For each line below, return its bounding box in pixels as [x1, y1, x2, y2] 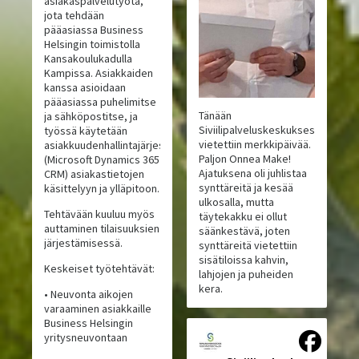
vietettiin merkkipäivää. [198, 137, 311, 152]
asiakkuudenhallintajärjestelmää [44, 138, 198, 153]
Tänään [198, 108, 232, 123]
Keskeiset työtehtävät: [44, 261, 155, 276]
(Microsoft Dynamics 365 [44, 152, 160, 167]
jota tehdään [44, 8, 105, 23]
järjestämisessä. [44, 236, 123, 251]
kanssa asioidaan [44, 80, 127, 95]
